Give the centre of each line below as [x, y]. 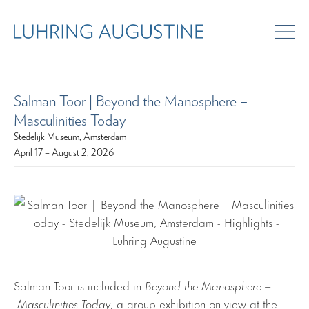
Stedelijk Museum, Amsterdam [70, 137]
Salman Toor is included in [79, 285]
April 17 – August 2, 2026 [64, 153]
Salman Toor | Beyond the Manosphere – [131, 102]
